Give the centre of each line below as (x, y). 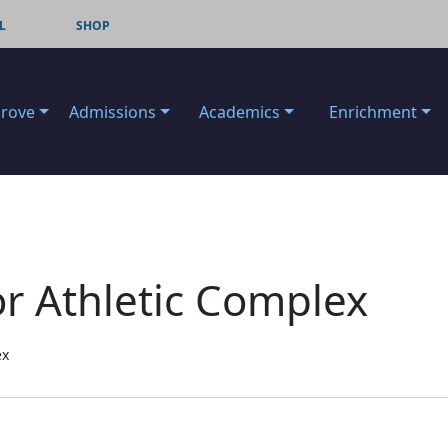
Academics (239, 111)
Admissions (112, 111)
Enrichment (373, 111)
